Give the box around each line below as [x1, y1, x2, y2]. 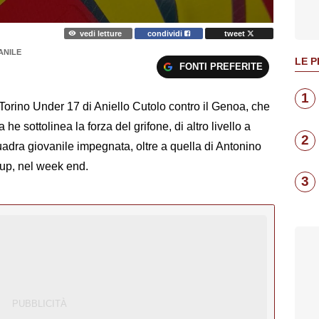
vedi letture [79, 28, 122, 38]
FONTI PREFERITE [179, 61, 263, 72]
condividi [147, 28, 185, 38]
